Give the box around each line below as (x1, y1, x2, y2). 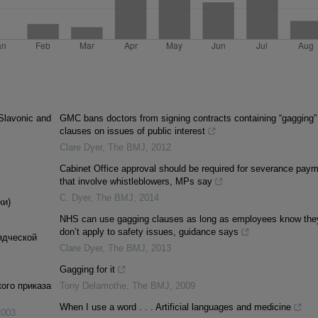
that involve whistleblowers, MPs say (59, 176, 212, 187)
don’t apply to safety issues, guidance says (59, 226, 238, 238)
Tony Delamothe (59, 280, 126, 292)
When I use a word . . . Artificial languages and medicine (59, 302, 291, 313)
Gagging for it (59, 264, 115, 275)
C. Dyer (59, 192, 90, 204)
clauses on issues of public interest (59, 126, 205, 137)
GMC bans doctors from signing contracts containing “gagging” (59, 113, 317, 124)
